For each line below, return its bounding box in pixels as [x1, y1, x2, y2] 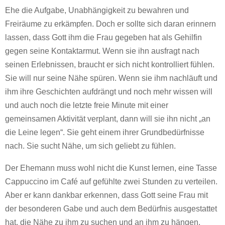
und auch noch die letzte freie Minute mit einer [5, 101, 168, 109]
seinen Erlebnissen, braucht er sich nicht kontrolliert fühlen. [5, 60, 214, 69]
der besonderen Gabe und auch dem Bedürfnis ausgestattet [5, 204, 217, 213]
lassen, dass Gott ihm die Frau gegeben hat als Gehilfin [5, 33, 202, 42]
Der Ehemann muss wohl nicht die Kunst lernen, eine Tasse [5, 164, 217, 172]
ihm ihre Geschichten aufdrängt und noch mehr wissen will [5, 87, 212, 96]
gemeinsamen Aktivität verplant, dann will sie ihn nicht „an [5, 115, 210, 123]
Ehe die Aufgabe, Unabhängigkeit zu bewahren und [5, 6, 189, 15]
